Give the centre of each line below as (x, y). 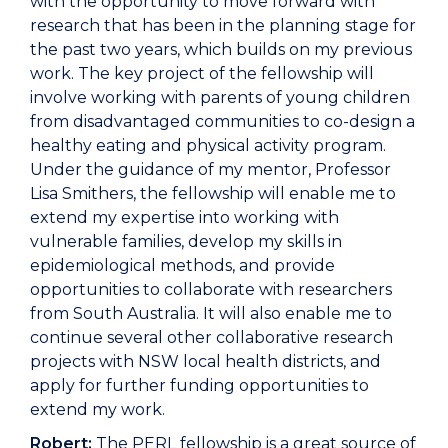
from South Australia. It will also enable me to (211, 314)
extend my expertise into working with (184, 218)
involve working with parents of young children (220, 98)
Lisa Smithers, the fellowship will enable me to (213, 194)
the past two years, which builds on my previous (221, 50)
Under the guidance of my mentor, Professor (210, 170)
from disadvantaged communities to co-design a (222, 122)
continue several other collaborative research (211, 338)
